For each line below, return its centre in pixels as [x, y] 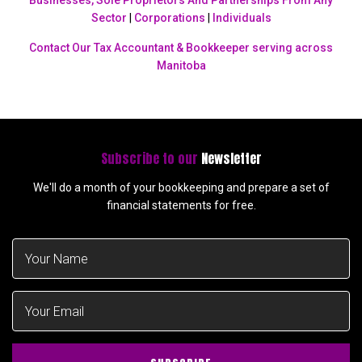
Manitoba [181, 66]
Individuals [242, 18]
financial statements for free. [181, 206]
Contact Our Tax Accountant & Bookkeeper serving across [181, 48]
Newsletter [231, 159]
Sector [109, 18]
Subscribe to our [151, 159]
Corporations [169, 18]
